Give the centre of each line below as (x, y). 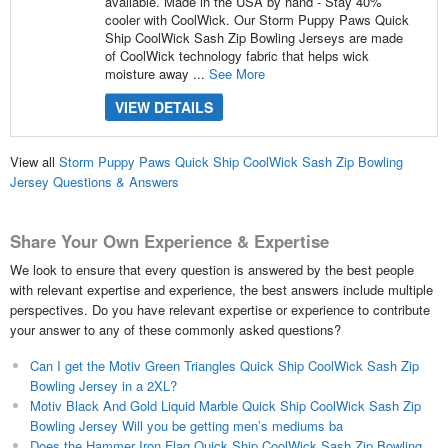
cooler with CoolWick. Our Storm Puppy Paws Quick (256, 19)
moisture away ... (156, 73)
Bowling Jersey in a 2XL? (103, 385)
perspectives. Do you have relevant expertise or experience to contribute (219, 309)
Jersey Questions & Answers (94, 182)
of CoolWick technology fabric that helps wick (236, 55)
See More (236, 73)
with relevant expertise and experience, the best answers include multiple (221, 289)
